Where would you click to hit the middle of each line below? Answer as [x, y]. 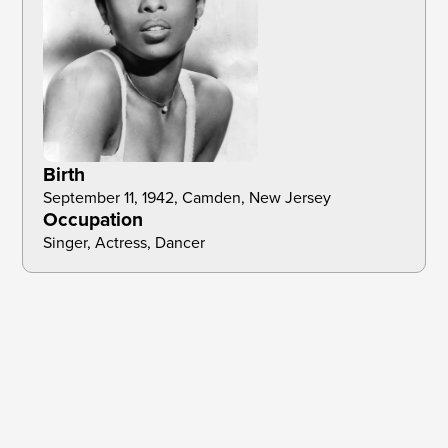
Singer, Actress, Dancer [124, 243]
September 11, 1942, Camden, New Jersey [189, 198]
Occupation [93, 220]
